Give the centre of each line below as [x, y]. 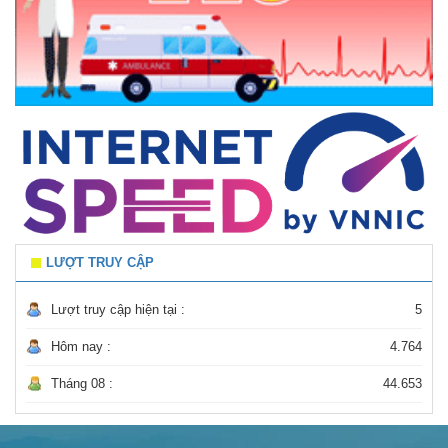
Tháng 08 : [82, 384]
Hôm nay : [81, 347]
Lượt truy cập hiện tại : [118, 310]
